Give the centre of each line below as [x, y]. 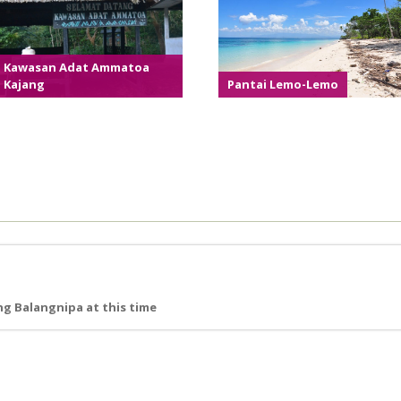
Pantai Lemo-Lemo [283, 84]
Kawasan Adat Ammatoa [77, 67]
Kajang [24, 84]
